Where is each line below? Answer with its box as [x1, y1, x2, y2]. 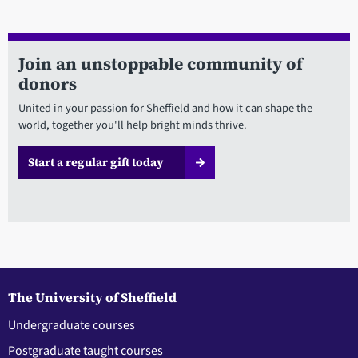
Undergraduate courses [8, 316, 135, 334]
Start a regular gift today [27, 154, 164, 171]
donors [18, 72, 77, 96]
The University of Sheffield [8, 288, 177, 306]
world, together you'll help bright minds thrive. [18, 117, 249, 134]
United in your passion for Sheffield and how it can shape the [18, 100, 312, 117]
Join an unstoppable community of [18, 52, 303, 76]
